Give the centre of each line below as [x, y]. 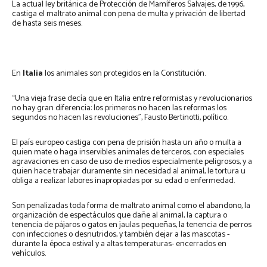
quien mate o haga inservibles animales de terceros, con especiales [128, 153]
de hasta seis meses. [47, 24]
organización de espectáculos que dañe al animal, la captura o [119, 216]
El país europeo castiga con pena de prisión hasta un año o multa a [127, 143]
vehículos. [29, 254]
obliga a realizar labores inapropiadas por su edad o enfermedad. [123, 181]
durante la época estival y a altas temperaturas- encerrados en [119, 244]
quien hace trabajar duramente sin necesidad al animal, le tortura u [129, 172]
